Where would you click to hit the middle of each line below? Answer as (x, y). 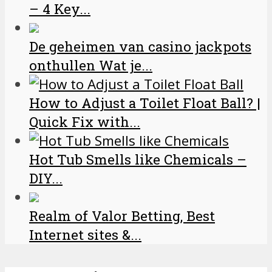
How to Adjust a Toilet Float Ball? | (145, 103)
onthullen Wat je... (91, 66)
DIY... (46, 178)
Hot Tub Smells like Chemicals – (138, 160)
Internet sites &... (85, 235)
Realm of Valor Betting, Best (122, 216)
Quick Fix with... (85, 122)
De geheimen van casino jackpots (140, 47)
